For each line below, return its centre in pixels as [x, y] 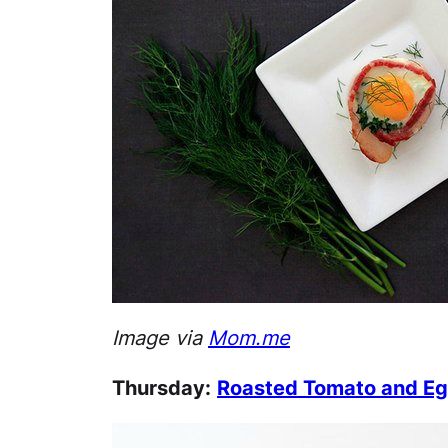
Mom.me [249, 337]
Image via [160, 337]
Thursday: [161, 387]
